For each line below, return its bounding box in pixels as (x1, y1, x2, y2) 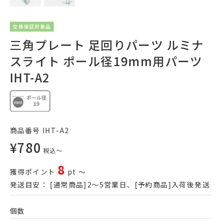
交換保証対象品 (13, 23, 51, 31)
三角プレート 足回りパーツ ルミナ (10, 36, 204, 54)
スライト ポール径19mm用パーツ (10, 52, 203, 70)
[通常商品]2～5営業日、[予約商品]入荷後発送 (48, 179, 210, 189)
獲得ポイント (10, 166, 56, 177)
